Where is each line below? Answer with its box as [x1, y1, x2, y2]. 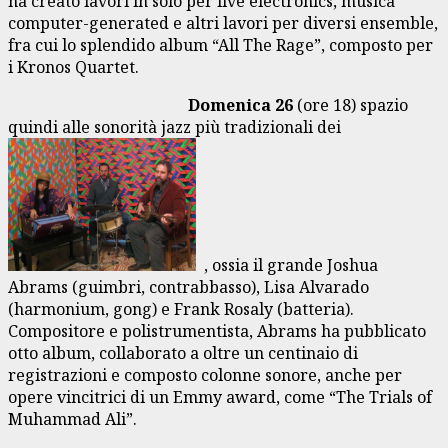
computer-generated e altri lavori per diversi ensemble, [8, 11, 438, 34]
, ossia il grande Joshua [196, 253, 378, 276]
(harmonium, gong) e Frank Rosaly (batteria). [8, 297, 354, 320]
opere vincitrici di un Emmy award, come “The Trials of [8, 385, 432, 408]
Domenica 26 [8, 93, 293, 116]
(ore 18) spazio [293, 93, 408, 116]
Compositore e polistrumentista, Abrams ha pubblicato [8, 319, 426, 342]
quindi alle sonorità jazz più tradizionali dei [8, 115, 345, 138]
